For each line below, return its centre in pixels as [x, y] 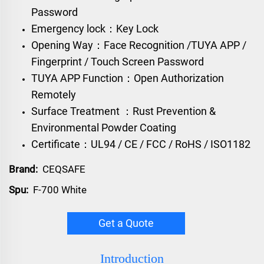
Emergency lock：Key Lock [95, 28]
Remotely [54, 94]
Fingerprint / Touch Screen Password [118, 61]
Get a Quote [126, 223]
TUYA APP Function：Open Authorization [128, 78]
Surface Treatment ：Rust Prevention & [123, 111]
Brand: [23, 169]
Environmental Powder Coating [104, 127]
